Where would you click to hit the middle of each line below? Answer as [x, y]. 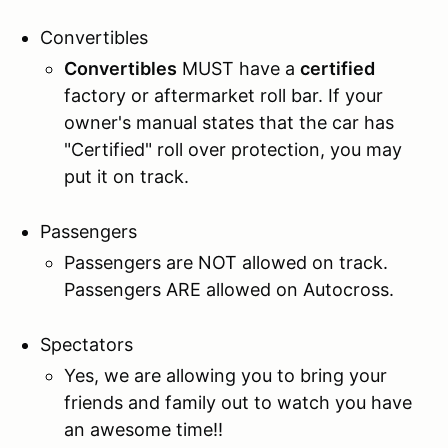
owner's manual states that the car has [229, 122]
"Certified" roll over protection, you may [233, 149]
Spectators [86, 344]
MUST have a [238, 68]
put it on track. [126, 176]
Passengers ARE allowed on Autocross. [229, 289]
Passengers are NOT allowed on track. [226, 262]
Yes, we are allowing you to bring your [225, 375]
